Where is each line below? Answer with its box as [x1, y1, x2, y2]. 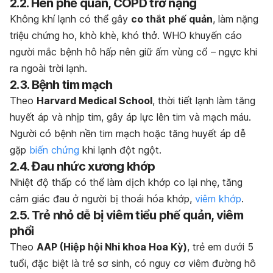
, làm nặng [213, 12, 258, 25]
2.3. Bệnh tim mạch [10, 77, 113, 92]
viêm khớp [195, 192, 241, 205]
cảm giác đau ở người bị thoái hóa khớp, [10, 192, 195, 205]
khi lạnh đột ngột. [79, 143, 161, 156]
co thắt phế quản [131, 12, 213, 25]
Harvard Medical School [37, 94, 152, 107]
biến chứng [29, 143, 79, 156]
